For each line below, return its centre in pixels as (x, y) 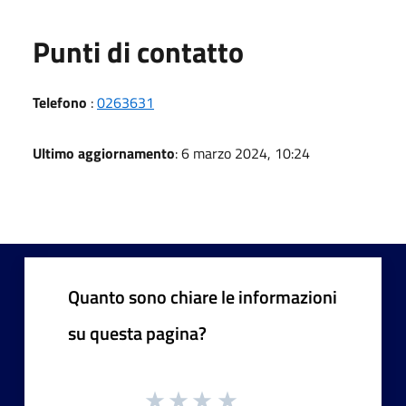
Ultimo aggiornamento (104, 153)
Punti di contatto (138, 51)
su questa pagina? (137, 333)
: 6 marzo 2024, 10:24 (242, 153)
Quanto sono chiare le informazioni (203, 296)
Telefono (60, 102)
